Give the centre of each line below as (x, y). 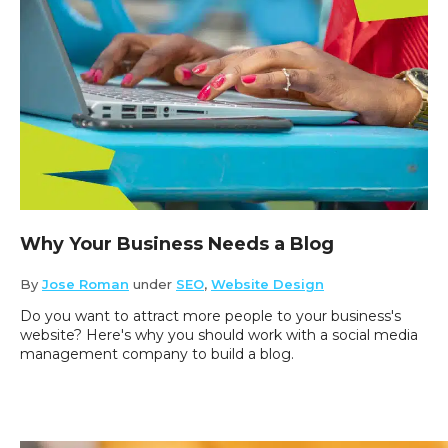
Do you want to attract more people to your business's (210, 316)
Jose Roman (85, 284)
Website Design (267, 284)
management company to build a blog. (157, 354)
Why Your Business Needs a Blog (177, 244)
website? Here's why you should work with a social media (219, 335)
